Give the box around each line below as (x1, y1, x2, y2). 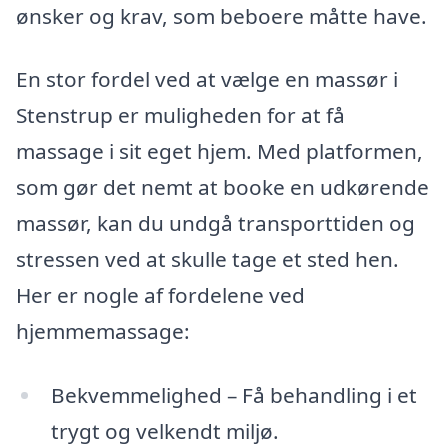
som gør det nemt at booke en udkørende (16, 173, 429, 202)
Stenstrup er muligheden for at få (16, 101, 345, 130)
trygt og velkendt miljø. (50, 417, 279, 446)
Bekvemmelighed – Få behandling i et (50, 381, 417, 410)
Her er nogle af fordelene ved (16, 281, 305, 310)
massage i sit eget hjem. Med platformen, (16, 137, 423, 166)
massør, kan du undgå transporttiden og (16, 209, 415, 238)
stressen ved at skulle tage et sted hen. (16, 245, 399, 274)
